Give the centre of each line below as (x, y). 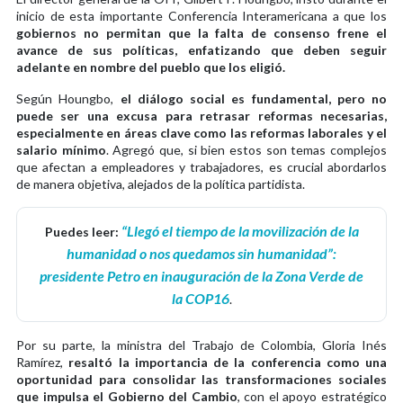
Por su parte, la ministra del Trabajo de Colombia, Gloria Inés (201, 345)
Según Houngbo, (65, 98)
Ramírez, (43, 362)
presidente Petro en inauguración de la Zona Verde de (201, 275)
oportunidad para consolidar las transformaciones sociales (201, 379)
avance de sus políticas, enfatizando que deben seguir (201, 49)
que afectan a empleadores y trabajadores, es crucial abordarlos (201, 166)
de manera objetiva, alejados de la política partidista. (161, 184)
